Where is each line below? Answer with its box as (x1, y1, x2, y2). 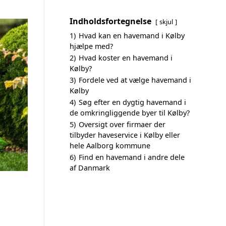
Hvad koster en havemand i (79, 53, 173, 63)
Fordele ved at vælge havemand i (79, 75, 191, 85)
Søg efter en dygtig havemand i (79, 97, 186, 107)
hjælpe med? (70, 41, 113, 51)
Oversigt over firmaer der (79, 120, 165, 129)
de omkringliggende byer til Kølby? (70, 108, 190, 118)
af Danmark (70, 163, 110, 173)
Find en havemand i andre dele (79, 152, 185, 162)
